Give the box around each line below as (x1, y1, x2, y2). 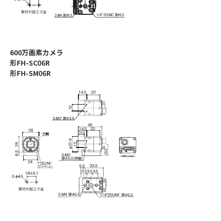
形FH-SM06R (10, 68, 51, 78)
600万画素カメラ (10, 47, 63, 58)
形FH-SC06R (10, 58, 50, 68)
